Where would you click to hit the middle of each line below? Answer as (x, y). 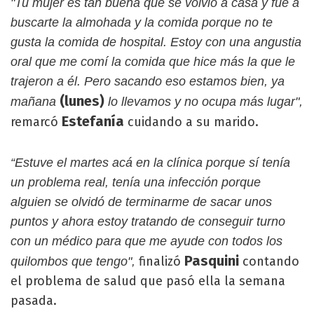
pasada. (34, 301)
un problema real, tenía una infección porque (136, 183)
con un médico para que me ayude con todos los (146, 241)
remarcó (36, 122)
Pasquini (213, 261)
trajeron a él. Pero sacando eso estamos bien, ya (148, 82)
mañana (33, 102)
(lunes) (80, 101)
